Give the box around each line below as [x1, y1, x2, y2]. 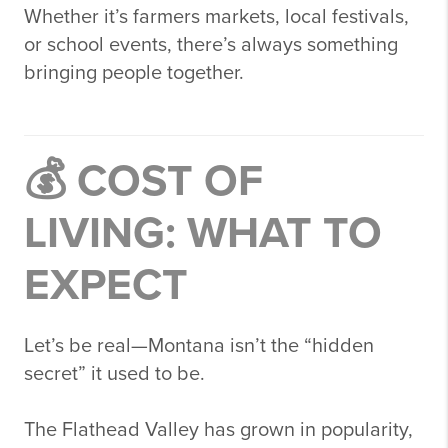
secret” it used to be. [24, 362, 205, 386]
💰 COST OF [24, 155, 263, 208]
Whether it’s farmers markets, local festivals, [24, 5, 409, 29]
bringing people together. [24, 61, 244, 85]
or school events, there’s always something [24, 33, 398, 57]
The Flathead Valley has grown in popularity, [24, 418, 413, 442]
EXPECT [24, 259, 188, 312]
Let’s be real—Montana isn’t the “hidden [24, 334, 374, 358]
